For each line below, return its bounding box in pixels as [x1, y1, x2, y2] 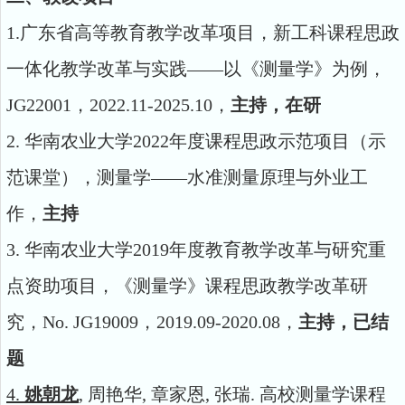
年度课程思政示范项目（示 [169, 131, 386, 151]
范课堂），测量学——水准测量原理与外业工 [6, 167, 368, 187]
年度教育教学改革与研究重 [169, 240, 386, 259]
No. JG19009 [42, 312, 138, 332]
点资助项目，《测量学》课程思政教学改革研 [6, 276, 368, 296]
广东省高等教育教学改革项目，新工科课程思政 [20, 23, 400, 42]
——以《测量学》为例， [187, 59, 386, 79]
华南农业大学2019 [24, 240, 169, 259]
